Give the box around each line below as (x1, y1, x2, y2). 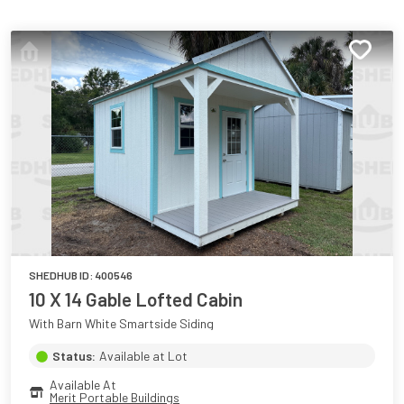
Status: (52, 348, 96, 363)
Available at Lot (99, 348, 188, 363)
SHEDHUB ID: (29, 269, 95, 281)
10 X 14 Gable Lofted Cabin (29, 288, 243, 310)
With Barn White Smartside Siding (29, 316, 214, 331)
